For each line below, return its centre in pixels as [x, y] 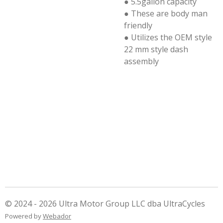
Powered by [24, 216]
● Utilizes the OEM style [168, 37]
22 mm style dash [156, 49]
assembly [141, 61]
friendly [138, 25]
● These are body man [166, 13]
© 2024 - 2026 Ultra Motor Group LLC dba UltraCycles [105, 204]
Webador [57, 216]
